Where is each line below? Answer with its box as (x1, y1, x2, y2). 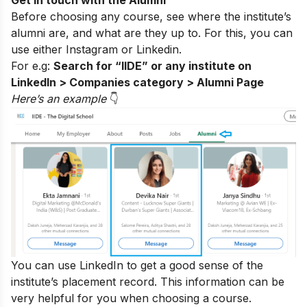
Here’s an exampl (11, 91, 100, 106)
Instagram (66, 42, 118, 56)
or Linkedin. (118, 42, 182, 56)
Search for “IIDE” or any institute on (53, 58, 251, 73)
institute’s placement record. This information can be (11, 274, 284, 288)
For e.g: (11, 58, 53, 73)
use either (11, 42, 66, 56)
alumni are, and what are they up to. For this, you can (11, 25, 293, 40)
